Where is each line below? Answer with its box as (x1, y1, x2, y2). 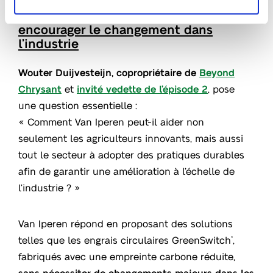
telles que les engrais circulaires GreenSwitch (18, 233, 231, 246)
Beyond (199, 66, 235, 78)
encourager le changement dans (18, 21, 213, 37)
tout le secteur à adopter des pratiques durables (18, 148, 244, 160)
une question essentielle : (18, 99, 137, 111)
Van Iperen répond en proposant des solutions (18, 217, 233, 229)
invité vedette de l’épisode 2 (77, 82, 208, 94)
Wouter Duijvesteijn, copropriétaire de (18, 66, 196, 78)
